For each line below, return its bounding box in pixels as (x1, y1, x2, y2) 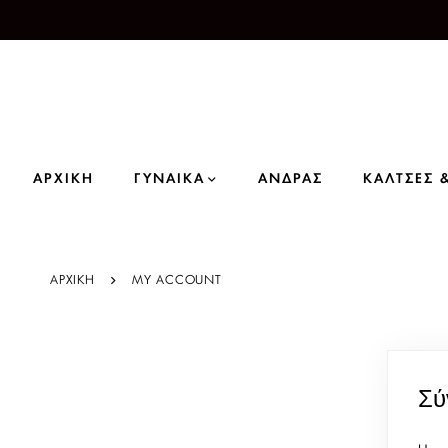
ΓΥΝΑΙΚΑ (134, 172, 205, 186)
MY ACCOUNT (131, 273, 222, 286)
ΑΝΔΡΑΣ (258, 172, 323, 186)
